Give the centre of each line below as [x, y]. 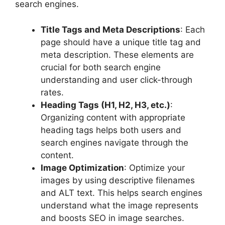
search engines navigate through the [115, 142]
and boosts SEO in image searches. [113, 218]
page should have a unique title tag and [121, 42]
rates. [52, 92]
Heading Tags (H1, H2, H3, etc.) [105, 105]
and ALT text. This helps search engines [122, 193]
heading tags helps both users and [111, 130]
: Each [193, 29]
